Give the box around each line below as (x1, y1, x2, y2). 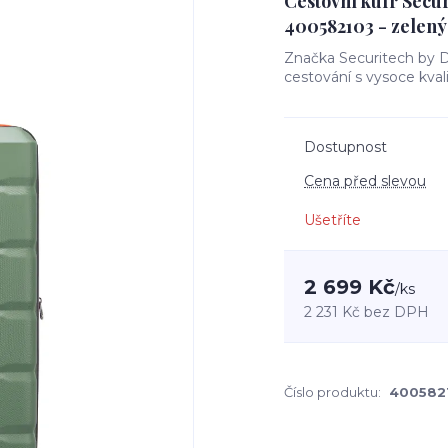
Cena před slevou (304, 172, 426, 190)
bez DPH (364, 303, 429, 321)
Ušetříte (304, 211, 361, 229)
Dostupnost (304, 138, 387, 156)
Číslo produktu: (284, 384, 381, 400)
